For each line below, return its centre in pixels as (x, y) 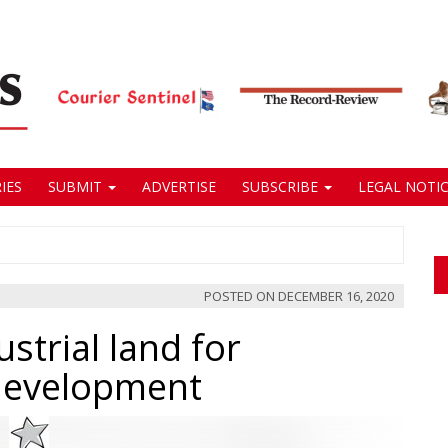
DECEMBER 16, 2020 (336, 296)
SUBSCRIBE (280, 186)
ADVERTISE (177, 186)
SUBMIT (75, 186)
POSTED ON (241, 296)
